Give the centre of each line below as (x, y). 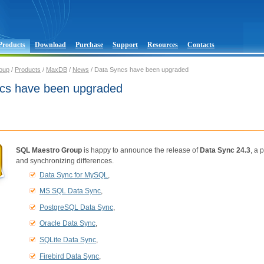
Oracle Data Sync (67, 224)
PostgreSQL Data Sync (76, 207)
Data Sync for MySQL (74, 175)
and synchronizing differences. (65, 161)
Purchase (89, 45)
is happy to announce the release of (141, 150)
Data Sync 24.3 (225, 150)
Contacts (201, 45)
